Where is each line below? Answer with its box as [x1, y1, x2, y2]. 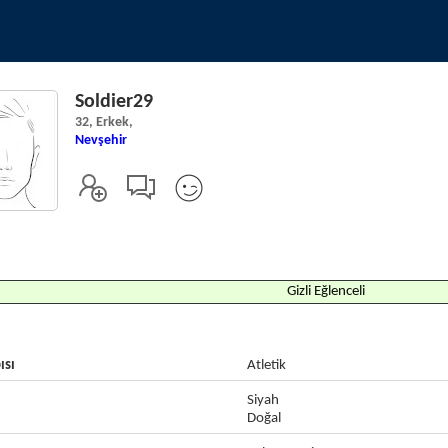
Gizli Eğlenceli [287, 284, 366, 299]
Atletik [246, 358, 286, 373]
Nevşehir [74, 133, 127, 148]
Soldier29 [74, 92, 153, 112]
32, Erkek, [74, 115, 133, 130]
